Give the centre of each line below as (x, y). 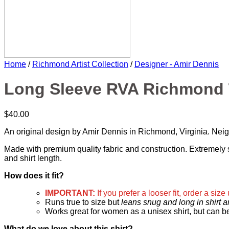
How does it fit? (34, 175)
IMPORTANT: (71, 193)
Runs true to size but (83, 202)
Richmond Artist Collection (80, 64)
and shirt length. (33, 158)
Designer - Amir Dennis (177, 64)
